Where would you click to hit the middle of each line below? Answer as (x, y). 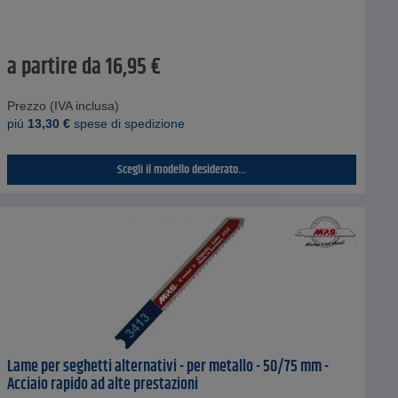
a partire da (54, 67)
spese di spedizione (127, 123)
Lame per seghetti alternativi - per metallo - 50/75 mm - (167, 366)
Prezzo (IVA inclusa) (63, 105)
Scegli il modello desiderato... (181, 169)
